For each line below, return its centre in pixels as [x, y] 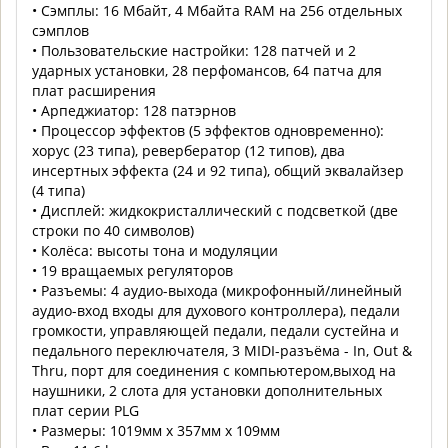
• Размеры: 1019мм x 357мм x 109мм [156, 430]
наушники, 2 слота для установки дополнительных [207, 390]
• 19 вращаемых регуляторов [132, 270]
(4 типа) [58, 190]
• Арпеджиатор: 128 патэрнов [134, 110]
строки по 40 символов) [113, 230]
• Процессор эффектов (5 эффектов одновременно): [208, 130]
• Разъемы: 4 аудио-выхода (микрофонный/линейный [217, 290]
